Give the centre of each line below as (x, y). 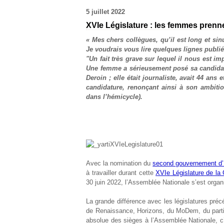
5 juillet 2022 (105, 12)
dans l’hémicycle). (114, 97)
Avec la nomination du (119, 163)
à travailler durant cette (121, 173)
